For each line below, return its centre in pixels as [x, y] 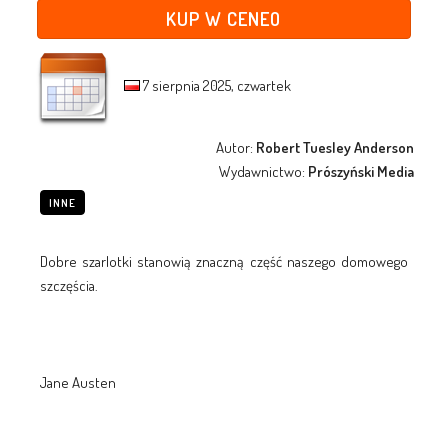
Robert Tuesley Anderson [335, 147]
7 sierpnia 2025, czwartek [215, 85]
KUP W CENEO [224, 18]
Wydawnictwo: [264, 171]
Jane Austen [77, 382]
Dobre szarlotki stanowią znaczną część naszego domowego [224, 261]
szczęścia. [68, 285]
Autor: [236, 147]
